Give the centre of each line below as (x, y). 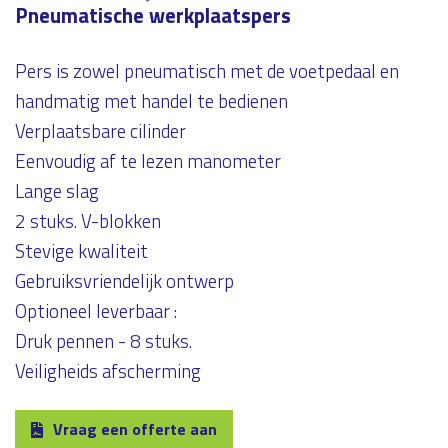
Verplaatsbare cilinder (100, 131)
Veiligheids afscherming (108, 371)
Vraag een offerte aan (135, 429)
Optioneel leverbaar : (96, 311)
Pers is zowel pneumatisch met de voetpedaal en (207, 71)
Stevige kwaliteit (81, 251)
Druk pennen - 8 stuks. (103, 341)
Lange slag (57, 191)
